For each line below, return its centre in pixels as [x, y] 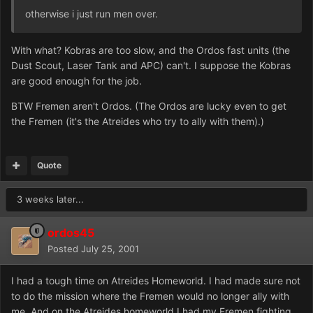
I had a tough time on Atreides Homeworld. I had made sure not [156, 281]
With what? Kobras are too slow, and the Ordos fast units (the [151, 50]
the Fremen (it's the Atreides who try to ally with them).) [138, 122]
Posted [64, 249]
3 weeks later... [50, 199]
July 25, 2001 [110, 249]
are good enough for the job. [77, 81]
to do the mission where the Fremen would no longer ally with [150, 296]
